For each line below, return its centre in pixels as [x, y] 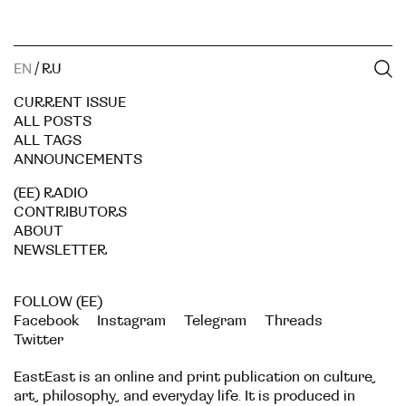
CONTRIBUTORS [70, 212]
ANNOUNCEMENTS [78, 159]
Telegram [215, 320]
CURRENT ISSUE [70, 102]
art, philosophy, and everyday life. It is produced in [184, 396]
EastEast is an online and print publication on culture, [195, 377]
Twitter [39, 339]
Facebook [46, 320]
